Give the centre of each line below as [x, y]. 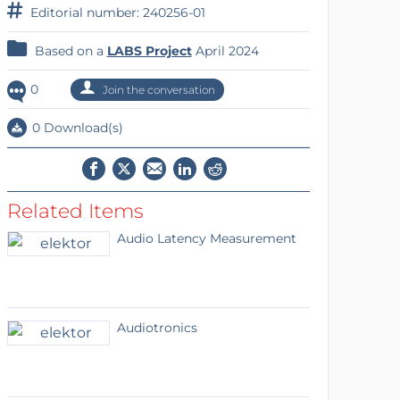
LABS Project [149, 51]
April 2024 [225, 51]
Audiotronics [157, 328]
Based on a [69, 51]
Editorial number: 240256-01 [116, 12]
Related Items [75, 211]
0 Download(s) [75, 128]
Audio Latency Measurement [206, 238]
